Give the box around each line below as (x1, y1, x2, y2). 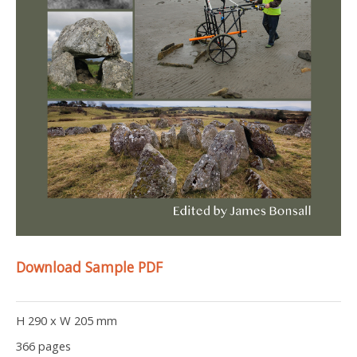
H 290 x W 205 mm (16, 312, 117, 329)
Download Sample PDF (16, 257, 163, 277)
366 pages (16, 338, 71, 355)
